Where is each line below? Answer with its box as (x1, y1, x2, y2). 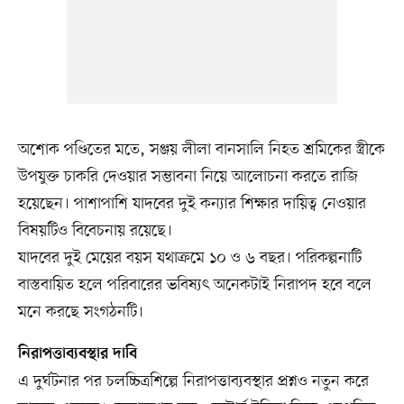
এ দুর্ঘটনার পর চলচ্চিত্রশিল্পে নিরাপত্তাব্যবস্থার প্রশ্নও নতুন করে (17, 370, 369, 392)
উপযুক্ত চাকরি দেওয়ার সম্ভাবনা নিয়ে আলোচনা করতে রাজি (17, 165, 358, 188)
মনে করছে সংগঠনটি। (17, 300, 143, 323)
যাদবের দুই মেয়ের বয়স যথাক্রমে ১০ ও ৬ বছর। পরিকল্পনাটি (17, 246, 362, 269)
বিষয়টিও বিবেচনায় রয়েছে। (17, 219, 172, 242)
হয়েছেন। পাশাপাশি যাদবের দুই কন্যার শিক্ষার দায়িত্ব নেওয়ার (17, 192, 366, 215)
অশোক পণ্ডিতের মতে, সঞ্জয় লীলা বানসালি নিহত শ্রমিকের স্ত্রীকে (17, 138, 385, 161)
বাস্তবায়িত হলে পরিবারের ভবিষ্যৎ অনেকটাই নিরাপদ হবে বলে (17, 273, 372, 296)
